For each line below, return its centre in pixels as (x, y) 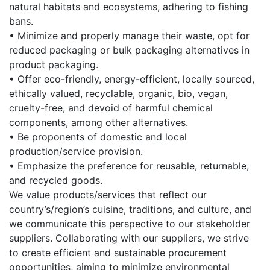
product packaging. (54, 65)
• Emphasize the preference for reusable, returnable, (129, 166)
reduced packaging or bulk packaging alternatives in (129, 50)
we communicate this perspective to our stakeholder (130, 224)
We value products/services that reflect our (108, 195)
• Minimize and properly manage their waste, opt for (129, 36)
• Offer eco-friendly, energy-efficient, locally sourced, (132, 79)
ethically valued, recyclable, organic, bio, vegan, (118, 94)
